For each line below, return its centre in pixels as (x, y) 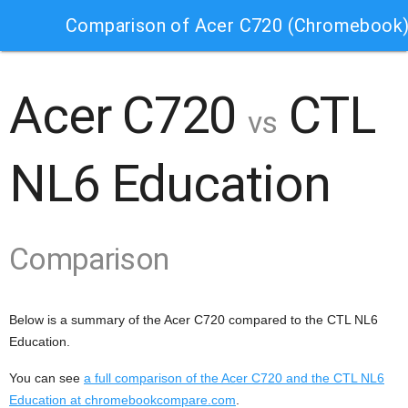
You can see (46, 378)
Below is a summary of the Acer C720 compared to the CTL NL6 (194, 320)
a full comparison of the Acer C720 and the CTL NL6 (234, 378)
